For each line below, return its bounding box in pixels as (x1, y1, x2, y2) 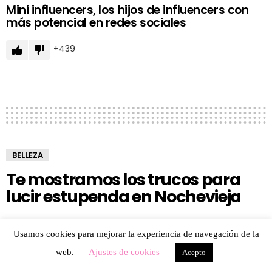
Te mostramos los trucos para (6, 168, 240, 191)
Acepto (182, 248, 206, 257)
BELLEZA (12, 149, 43, 161)
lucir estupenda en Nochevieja (6, 185, 241, 208)
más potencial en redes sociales (6, 15, 186, 32)
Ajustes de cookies (89, 247, 160, 257)
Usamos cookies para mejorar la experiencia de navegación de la (13, 229, 259, 239)
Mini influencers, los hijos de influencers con (6, 2, 249, 19)
